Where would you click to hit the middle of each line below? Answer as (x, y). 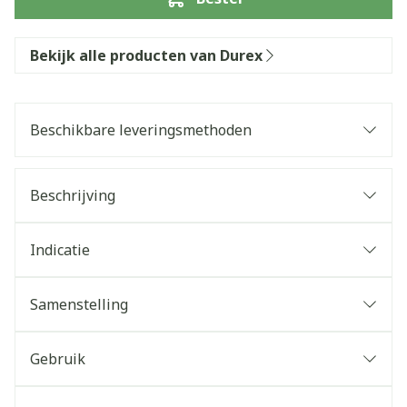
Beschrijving (73, 195)
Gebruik (58, 359)
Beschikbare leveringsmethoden (141, 130)
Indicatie (60, 250)
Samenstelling (79, 304)
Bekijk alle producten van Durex (146, 55)
